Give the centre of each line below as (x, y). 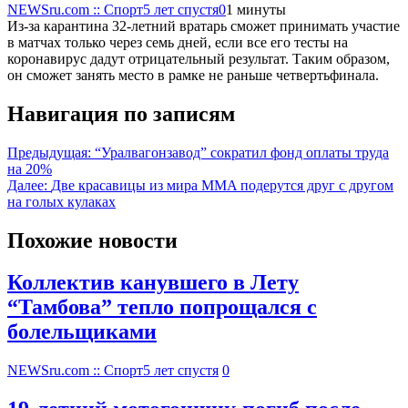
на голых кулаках (61, 201)
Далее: (27, 185)
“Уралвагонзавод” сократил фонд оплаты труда (242, 152)
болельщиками (82, 332)
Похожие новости (92, 240)
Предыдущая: (49, 152)
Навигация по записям (121, 113)
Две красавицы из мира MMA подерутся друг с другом (222, 185)
